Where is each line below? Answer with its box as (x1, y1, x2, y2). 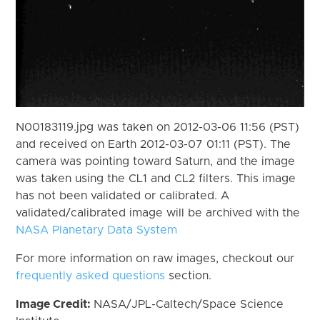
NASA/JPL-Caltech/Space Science (94, 298, 284, 310)
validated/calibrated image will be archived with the (16, 206, 301, 219)
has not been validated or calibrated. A (16, 189, 230, 201)
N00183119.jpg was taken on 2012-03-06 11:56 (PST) (16, 121, 300, 133)
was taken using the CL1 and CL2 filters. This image (16, 172, 296, 184)
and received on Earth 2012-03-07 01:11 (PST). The (16, 138, 291, 150)
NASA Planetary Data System (16, 224, 178, 236)
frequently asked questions (16, 269, 166, 281)
